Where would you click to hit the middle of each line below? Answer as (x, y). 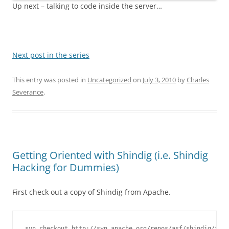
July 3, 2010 (159, 80)
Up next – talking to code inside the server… (87, 6)
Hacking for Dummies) (66, 168)
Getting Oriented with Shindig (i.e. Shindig (110, 155)
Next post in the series (51, 55)
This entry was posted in (50, 80)
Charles (198, 80)
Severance (28, 92)
